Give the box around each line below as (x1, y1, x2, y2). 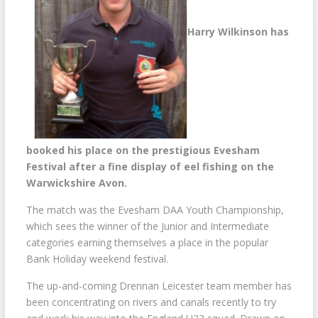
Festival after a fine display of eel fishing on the (26, 159, 274, 173)
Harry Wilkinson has (187, 24, 289, 38)
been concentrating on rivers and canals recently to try (26, 295, 276, 309)
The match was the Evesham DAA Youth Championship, (26, 202, 284, 216)
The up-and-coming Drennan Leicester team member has (26, 278, 292, 292)
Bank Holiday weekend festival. (26, 251, 168, 265)
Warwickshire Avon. (26, 175, 127, 190)
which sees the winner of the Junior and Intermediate (26, 219, 269, 233)
